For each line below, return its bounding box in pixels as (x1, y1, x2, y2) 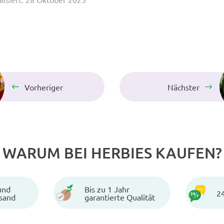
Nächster (167, 81, 199, 92)
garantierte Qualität (84, 191, 155, 202)
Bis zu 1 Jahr (84, 183, 129, 194)
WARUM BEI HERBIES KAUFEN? (2, 143, 222, 162)
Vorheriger (24, 81, 63, 92)
